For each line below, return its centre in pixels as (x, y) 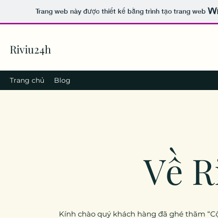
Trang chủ (27, 80)
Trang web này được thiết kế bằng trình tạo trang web (121, 11)
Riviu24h (30, 49)
